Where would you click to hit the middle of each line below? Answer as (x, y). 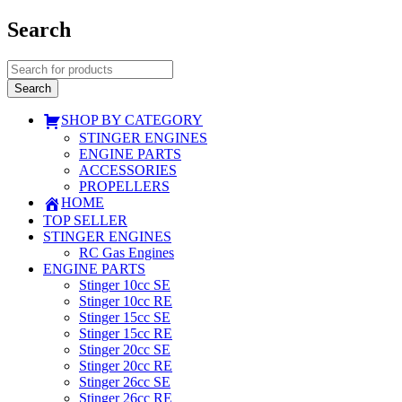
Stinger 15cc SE (125, 317)
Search (39, 29)
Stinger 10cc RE (126, 301)
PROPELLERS (124, 186)
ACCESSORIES (128, 170)
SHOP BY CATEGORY (132, 119)
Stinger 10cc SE (125, 284)
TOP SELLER (85, 220)
